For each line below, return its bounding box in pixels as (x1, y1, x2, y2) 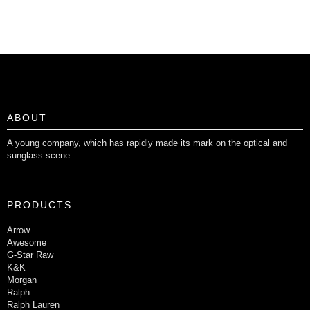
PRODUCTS (7, 199, 72, 210)
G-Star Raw (7, 250, 53, 260)
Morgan (7, 275, 37, 285)
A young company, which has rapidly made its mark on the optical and (7, 138, 287, 148)
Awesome (7, 237, 46, 248)
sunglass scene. (7, 150, 73, 161)
